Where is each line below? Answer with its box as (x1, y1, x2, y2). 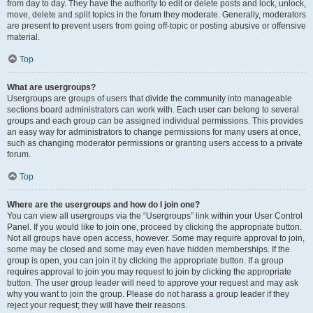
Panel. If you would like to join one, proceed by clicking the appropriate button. (7, 222, 302, 232)
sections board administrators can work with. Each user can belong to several (7, 105, 299, 115)
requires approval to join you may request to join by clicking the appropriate (7, 267, 291, 277)
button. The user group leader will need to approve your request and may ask (7, 278, 298, 288)
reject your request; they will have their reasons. (7, 300, 187, 310)
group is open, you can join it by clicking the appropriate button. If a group (7, 256, 284, 265)
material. (7, 32, 40, 42)
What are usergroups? (7, 82, 96, 92)
